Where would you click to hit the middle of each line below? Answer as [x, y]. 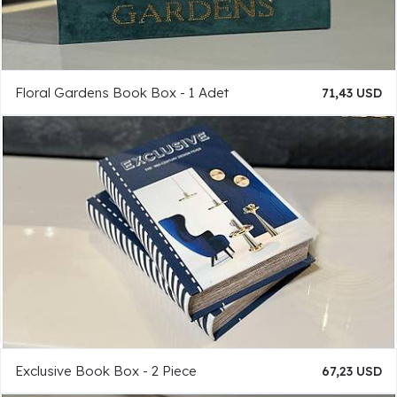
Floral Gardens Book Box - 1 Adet [122, 93]
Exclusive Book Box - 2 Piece [106, 371]
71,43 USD [352, 93]
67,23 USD [352, 371]
